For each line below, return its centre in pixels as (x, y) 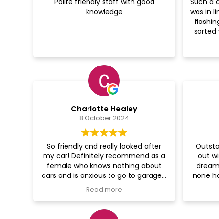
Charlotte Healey (104, 109)
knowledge (104, 12)
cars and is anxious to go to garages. (104, 176)
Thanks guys (104, 186)
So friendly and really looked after (104, 146)
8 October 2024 (104, 118)
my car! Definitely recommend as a (104, 156)
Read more (104, 190)
